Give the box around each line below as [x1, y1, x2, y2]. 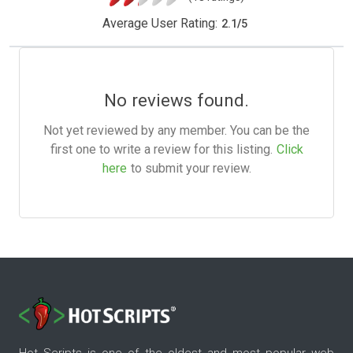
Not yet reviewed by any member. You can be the [43, 123, 310, 139]
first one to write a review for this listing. [50, 142, 273, 158]
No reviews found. [104, 90, 249, 111]
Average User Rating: [102, 16, 217, 32]
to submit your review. [130, 161, 251, 176]
